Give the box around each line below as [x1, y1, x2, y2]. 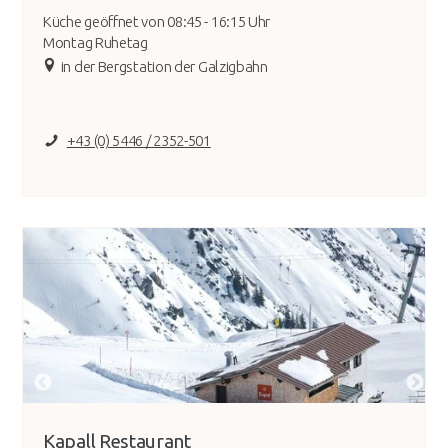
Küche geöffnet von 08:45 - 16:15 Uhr [43, 13, 271, 31]
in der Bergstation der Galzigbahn [60, 58, 268, 76]
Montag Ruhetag [43, 34, 148, 52]
